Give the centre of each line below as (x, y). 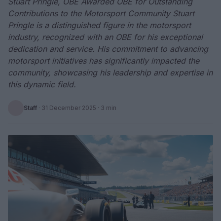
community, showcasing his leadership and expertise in (110, 73)
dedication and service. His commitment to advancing (108, 49)
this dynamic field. (42, 84)
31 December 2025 (69, 108)
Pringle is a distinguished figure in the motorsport (99, 25)
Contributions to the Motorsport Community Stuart (101, 13)
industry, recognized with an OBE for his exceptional (105, 37)
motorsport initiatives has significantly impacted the (104, 61)
